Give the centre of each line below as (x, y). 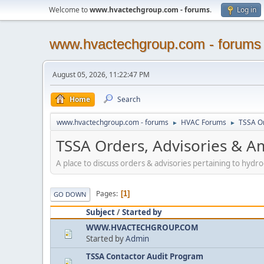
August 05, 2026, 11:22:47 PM (101, 75)
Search (129, 99)
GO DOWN (70, 194)
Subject (100, 212)
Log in (247, 10)
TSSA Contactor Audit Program (145, 256)
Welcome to (69, 10)
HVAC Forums (204, 122)
